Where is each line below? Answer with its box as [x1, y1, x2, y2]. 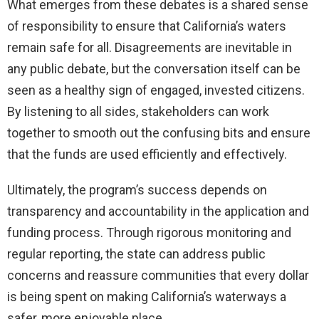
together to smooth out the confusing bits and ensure [7, 125, 310, 140]
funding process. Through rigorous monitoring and [7, 224, 291, 240]
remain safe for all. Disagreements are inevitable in [7, 39, 292, 55]
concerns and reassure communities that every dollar [7, 267, 309, 283]
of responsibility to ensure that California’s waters [7, 18, 286, 33]
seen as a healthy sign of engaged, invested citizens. [7, 82, 305, 98]
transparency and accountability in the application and [7, 203, 309, 219]
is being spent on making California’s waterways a [7, 288, 286, 304]
